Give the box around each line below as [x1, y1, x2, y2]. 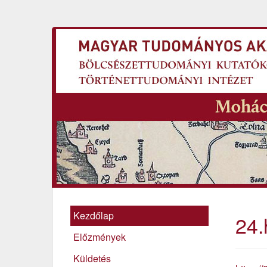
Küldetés [73, 252, 111, 265]
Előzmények [73, 230, 126, 244]
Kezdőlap [73, 209, 114, 222]
